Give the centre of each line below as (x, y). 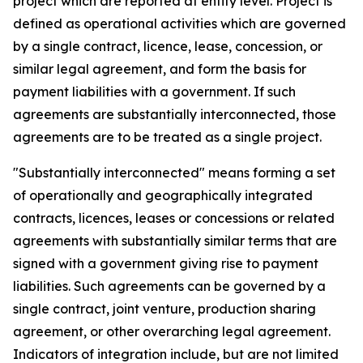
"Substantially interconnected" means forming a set (174, 173)
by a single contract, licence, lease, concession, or (168, 46)
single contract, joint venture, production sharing (164, 309)
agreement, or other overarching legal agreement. (172, 331)
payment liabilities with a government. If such (154, 92)
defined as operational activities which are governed (179, 23)
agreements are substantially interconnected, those (175, 114)
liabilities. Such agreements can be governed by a (169, 286)
